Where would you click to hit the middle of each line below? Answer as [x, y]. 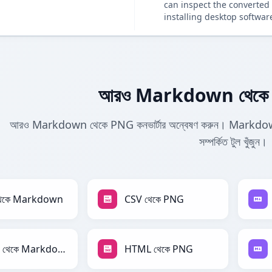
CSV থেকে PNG [154, 199]
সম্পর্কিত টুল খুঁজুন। [233, 142]
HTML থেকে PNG [159, 249]
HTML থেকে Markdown [61, 249]
